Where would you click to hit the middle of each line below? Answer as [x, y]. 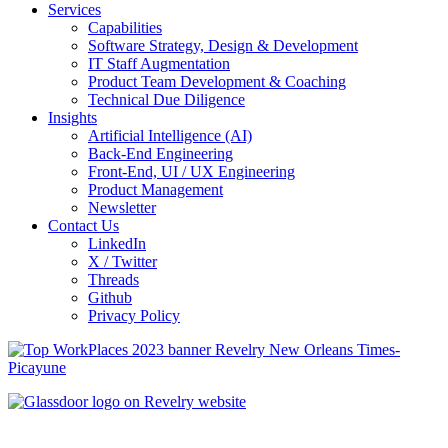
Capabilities [125, 28]
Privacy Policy [134, 316]
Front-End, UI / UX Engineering [191, 172]
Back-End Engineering [160, 154]
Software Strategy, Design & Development [223, 46]
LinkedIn [117, 244]
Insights [72, 118]
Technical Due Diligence [166, 100]
